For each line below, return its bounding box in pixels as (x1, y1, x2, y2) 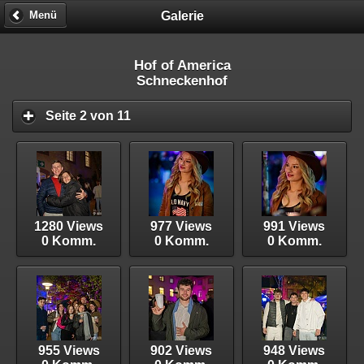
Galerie (160, 8, 204, 23)
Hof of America (133, 58, 231, 73)
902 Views (150, 343, 213, 357)
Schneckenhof (136, 73, 227, 89)
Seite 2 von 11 (45, 109, 131, 123)
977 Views (150, 219, 213, 233)
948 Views (263, 343, 326, 357)
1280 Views (34, 219, 104, 233)
